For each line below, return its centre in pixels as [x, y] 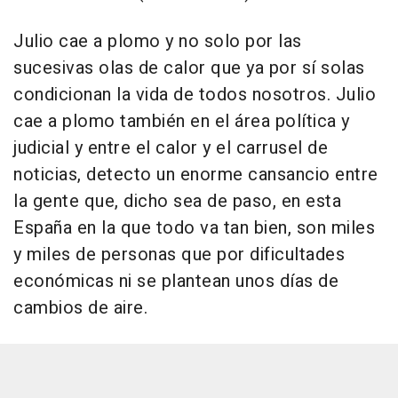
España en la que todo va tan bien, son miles [194, 228]
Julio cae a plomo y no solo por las [158, 41]
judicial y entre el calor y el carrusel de [171, 148]
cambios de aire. [80, 308]
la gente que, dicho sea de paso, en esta [177, 201]
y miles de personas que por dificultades [179, 255]
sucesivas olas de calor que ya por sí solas [189, 68]
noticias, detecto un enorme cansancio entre [196, 175]
